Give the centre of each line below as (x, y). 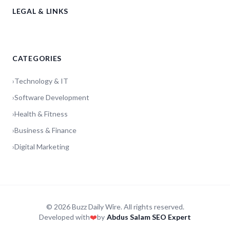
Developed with (64, 217)
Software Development (52, 97)
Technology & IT (41, 81)
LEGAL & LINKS (41, 11)
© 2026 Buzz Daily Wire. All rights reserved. (115, 206)
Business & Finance (45, 130)
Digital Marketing (42, 146)
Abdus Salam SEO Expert (149, 217)
